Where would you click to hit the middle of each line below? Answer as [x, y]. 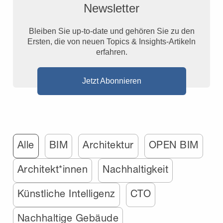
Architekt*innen [53, 169]
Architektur [108, 144]
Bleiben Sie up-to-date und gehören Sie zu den [111, 31]
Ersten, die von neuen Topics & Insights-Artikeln [111, 41]
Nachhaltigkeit [136, 169]
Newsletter [111, 8]
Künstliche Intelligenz [66, 193]
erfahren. [111, 52]
